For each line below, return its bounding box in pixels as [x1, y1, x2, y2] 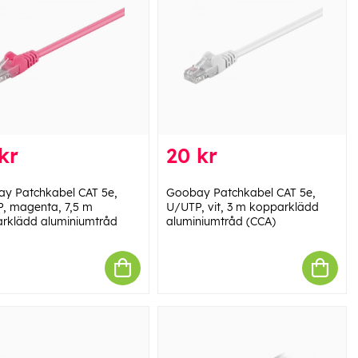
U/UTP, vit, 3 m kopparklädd [165, 199, 319, 214]
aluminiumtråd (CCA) [165, 213, 276, 229]
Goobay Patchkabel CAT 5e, [165, 185, 316, 200]
